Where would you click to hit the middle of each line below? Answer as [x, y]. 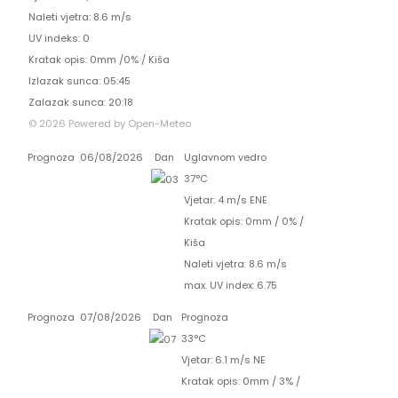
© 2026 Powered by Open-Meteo [109, 123]
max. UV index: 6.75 [230, 285]
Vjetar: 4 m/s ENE [225, 199]
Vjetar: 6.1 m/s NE [223, 359]
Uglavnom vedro [225, 157]
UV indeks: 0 [59, 38]
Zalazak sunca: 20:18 [80, 102]
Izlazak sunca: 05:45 [79, 80]
